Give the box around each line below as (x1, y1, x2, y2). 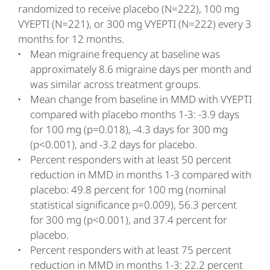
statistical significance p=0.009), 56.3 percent (30, 198, 237, 212)
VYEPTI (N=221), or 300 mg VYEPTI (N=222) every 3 (18, 17, 251, 31)
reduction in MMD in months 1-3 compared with (30, 168, 251, 181)
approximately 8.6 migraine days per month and (30, 62, 251, 76)
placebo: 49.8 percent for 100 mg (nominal (30, 183, 226, 196)
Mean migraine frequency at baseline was (30, 47, 220, 61)
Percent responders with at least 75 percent (30, 243, 231, 257)
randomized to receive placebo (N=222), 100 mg (18, 2, 239, 16)
